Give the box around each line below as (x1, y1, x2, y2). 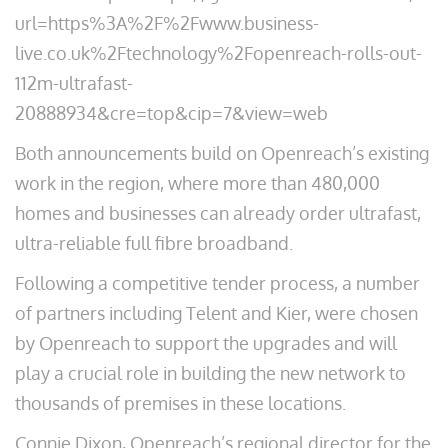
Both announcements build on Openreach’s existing (15, 142, 429, 164)
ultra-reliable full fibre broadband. (15, 232, 293, 254)
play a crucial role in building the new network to (15, 362, 406, 384)
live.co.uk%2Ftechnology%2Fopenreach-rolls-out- (15, 42, 422, 64)
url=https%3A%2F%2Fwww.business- (15, 12, 319, 34)
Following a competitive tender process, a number (15, 272, 420, 294)
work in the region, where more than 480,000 (15, 172, 380, 194)
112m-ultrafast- (15, 72, 133, 94)
